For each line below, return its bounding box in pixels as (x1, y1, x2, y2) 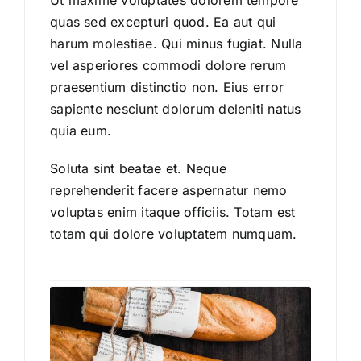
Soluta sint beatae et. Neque (50, 160, 226, 177)
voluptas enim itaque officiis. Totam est (50, 204, 296, 221)
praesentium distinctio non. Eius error (50, 79, 284, 96)
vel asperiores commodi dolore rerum (50, 57, 287, 74)
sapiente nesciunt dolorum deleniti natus (50, 101, 301, 118)
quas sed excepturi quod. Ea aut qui (50, 14, 276, 31)
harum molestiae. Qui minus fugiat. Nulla (50, 35, 303, 52)
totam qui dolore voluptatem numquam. (50, 226, 297, 243)
